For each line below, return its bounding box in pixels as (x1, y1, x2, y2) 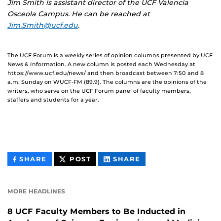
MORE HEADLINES (7, 187, 65, 195)
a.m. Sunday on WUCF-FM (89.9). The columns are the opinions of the (7, 78, 207, 86)
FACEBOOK (46, 177, 90, 185)
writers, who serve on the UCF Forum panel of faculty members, (7, 87, 191, 95)
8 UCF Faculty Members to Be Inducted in (7, 207, 185, 217)
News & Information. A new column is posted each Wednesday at (7, 61, 195, 68)
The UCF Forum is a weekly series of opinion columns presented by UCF (7, 52, 213, 59)
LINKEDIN (140, 177, 179, 185)
